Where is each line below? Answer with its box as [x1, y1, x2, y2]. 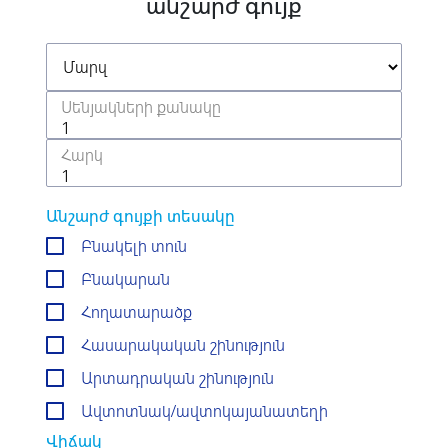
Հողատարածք [81, 302, 192, 322]
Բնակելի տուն [81, 236, 187, 256]
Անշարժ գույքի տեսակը [46, 206, 235, 226]
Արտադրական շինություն [81, 368, 274, 388]
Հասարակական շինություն [81, 335, 285, 355]
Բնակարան [81, 269, 170, 289]
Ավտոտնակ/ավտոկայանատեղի [81, 401, 328, 421]
